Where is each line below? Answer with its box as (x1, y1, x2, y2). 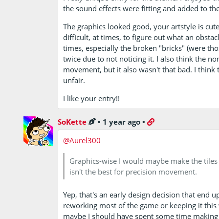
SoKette (58, 116, 87, 127)
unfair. (63, 75, 86, 85)
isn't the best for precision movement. (69, 166, 197, 176)
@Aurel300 (63, 135, 101, 145)
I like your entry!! (63, 93, 120, 103)
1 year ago (103, 116, 141, 127)
